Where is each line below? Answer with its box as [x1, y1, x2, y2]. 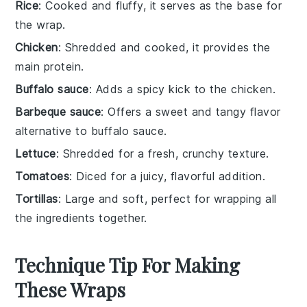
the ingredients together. [15, 210, 147, 225]
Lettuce [15, 146, 56, 160]
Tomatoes [15, 169, 70, 183]
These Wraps [15, 276, 126, 302]
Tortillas [15, 191, 58, 206]
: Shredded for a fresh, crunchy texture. [56, 146, 269, 160]
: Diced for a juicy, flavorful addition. [69, 169, 266, 183]
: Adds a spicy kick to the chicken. [88, 82, 276, 96]
